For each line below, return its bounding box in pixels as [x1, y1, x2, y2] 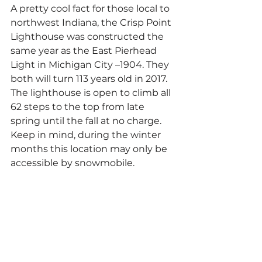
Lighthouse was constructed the [11, 30, 166, 42]
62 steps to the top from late [11, 101, 147, 112]
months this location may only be [11, 143, 170, 154]
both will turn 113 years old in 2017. [11, 73, 170, 84]
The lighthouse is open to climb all [11, 87, 173, 98]
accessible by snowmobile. [11, 157, 135, 168]
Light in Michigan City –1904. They [11, 58, 171, 70]
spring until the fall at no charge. [11, 115, 164, 126]
